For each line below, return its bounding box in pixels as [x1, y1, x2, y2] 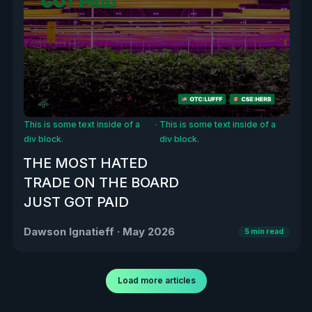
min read [249, 226, 283, 236]
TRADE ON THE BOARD [23, 174, 179, 192]
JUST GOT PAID [23, 194, 129, 211]
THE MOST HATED [22, 155, 148, 172]
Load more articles [117, 275, 196, 286]
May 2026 [122, 225, 175, 239]
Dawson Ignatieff [23, 225, 114, 239]
